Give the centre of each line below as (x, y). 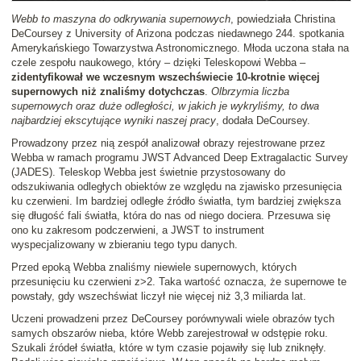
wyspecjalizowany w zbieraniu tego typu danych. (124, 245)
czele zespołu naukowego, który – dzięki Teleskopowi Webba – (158, 63)
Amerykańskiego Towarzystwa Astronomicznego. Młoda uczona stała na (180, 48)
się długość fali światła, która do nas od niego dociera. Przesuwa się (171, 216)
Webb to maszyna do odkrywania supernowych (121, 19)
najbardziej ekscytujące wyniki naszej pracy (114, 121)
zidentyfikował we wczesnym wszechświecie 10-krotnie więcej (166, 77)
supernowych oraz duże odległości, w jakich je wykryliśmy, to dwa (165, 106)
